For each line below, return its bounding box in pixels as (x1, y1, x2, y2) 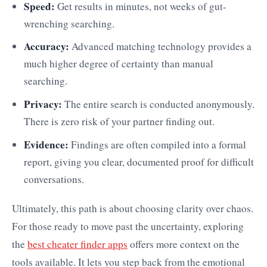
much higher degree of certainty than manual (24, 57, 213, 71)
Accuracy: (24, 39, 69, 54)
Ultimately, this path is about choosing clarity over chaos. (12, 201, 253, 216)
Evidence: (24, 136, 69, 152)
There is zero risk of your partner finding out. (24, 114, 215, 128)
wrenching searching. (24, 16, 114, 30)
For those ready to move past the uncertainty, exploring (12, 219, 244, 234)
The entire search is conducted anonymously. (62, 97, 254, 111)
